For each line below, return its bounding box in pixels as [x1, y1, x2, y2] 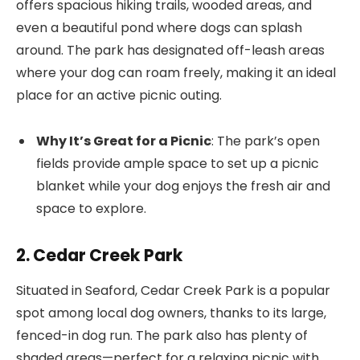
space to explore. [36, 198, 146, 218]
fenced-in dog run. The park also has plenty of [16, 326, 308, 346]
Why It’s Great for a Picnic [36, 131, 211, 150]
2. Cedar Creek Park [16, 243, 183, 267]
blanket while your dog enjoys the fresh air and [36, 176, 330, 195]
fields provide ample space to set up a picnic [36, 153, 319, 173]
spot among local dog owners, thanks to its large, [16, 304, 326, 323]
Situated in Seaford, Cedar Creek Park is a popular [16, 281, 330, 301]
